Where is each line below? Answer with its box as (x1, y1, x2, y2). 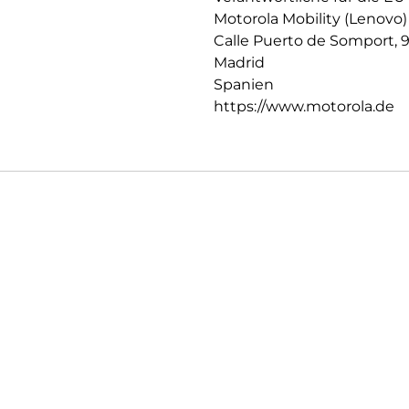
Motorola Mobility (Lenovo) (214, 10, 407, 28)
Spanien (214, 76, 274, 94)
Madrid (214, 54, 265, 72)
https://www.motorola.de (214, 98, 394, 116)
